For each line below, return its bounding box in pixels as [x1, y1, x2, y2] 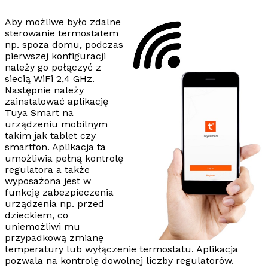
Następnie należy [5, 84, 84, 96]
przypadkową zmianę [5, 232, 103, 244]
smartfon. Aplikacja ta [5, 141, 106, 153]
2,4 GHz [56, 73, 92, 85]
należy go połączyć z [5, 62, 101, 74]
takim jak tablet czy [5, 130, 96, 142]
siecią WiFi [5, 73, 56, 85]
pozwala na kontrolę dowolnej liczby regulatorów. [5, 255, 234, 267]
